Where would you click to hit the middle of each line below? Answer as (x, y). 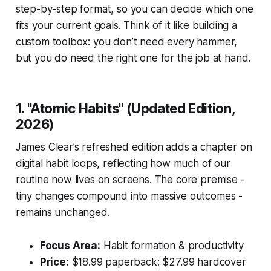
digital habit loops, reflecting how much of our (123, 163)
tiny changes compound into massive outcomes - (129, 196)
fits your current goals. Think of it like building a (126, 25)
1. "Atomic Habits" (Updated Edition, (125, 108)
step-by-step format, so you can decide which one (134, 9)
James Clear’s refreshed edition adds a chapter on (134, 147)
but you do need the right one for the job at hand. (133, 58)
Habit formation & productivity (172, 245)
